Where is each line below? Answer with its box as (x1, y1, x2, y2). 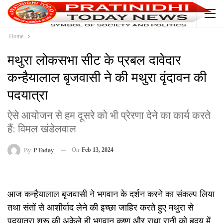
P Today (33, 147, 54, 154)
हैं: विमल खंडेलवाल (7, 123, 76, 135)
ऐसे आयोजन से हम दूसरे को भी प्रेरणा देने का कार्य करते (7, 110, 211, 121)
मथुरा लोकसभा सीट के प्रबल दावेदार (7, 53, 181, 68)
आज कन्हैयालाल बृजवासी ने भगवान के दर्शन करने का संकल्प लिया (7, 189, 215, 199)
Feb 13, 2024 (82, 146, 113, 153)
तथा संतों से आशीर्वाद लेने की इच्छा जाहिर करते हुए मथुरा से (7, 202, 194, 213)
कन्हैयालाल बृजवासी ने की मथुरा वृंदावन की (7, 70, 207, 85)
